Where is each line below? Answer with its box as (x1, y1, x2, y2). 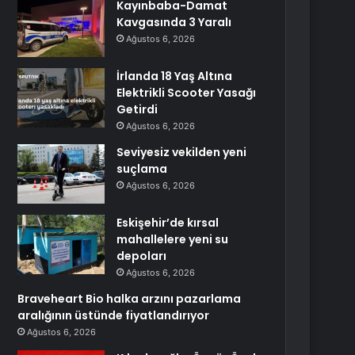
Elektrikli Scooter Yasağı (116, 85, 257, 101)
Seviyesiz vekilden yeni (116, 144, 247, 160)
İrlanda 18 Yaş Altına (116, 68, 233, 84)
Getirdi (116, 101, 158, 117)
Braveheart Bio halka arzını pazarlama (17, 291, 242, 307)
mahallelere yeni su (116, 231, 229, 247)
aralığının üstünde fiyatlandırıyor (17, 307, 210, 323)
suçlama (116, 161, 168, 177)
